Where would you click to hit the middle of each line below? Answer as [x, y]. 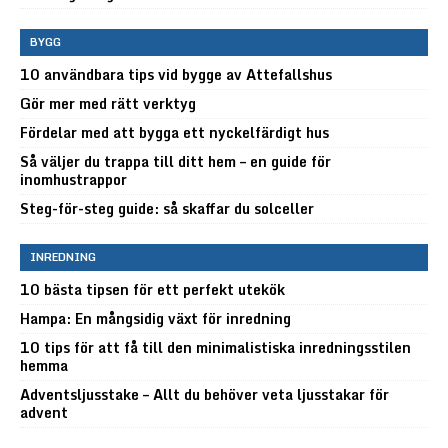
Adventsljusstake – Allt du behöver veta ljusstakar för [204, 394]
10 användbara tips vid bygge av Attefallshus [176, 74]
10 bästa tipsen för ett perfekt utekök [152, 289]
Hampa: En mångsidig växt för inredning [155, 318]
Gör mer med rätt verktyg [108, 103]
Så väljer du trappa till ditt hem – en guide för [175, 161]
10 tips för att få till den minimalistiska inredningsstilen [215, 347]
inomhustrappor [73, 179]
